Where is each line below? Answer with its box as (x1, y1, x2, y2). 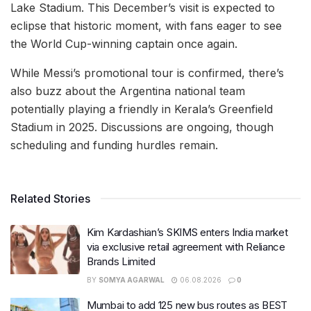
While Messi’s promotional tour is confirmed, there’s (10, 65, 284, 80)
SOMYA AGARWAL (99, 275, 165, 284)
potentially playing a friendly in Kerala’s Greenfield (10, 101, 273, 116)
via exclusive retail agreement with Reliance (87, 239, 285, 253)
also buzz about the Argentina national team (10, 83, 245, 98)
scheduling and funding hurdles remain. (10, 137, 218, 152)
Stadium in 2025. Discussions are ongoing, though (10, 119, 274, 134)
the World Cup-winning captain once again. (10, 36, 237, 51)
